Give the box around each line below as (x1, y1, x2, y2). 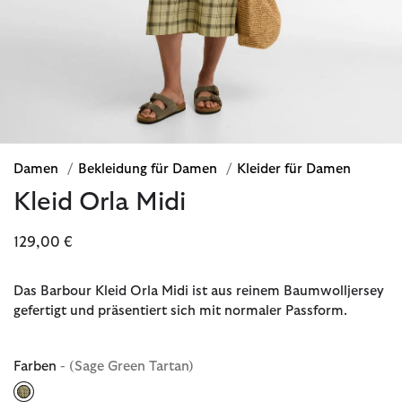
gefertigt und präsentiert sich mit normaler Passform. (13, 303, 347, 318)
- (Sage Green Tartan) (60, 359, 194, 373)
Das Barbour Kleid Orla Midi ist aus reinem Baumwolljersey (13, 284, 384, 298)
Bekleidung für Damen (78, 162, 221, 176)
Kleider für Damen (237, 162, 351, 176)
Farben (13, 359, 60, 373)
